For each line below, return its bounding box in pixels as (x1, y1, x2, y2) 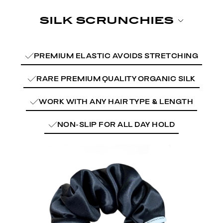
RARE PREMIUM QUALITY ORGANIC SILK (36, 74, 196, 84)
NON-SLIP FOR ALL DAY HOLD (57, 119, 175, 130)
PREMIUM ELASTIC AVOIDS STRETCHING (33, 51, 199, 61)
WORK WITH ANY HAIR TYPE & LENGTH (39, 97, 193, 107)
